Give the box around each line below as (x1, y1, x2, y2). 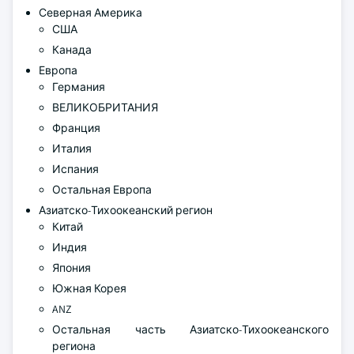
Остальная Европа (52, 183, 152, 197)
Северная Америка (39, 6, 142, 20)
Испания (52, 162, 99, 176)
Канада (52, 43, 92, 57)
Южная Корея (52, 281, 126, 296)
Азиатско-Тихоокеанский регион (39, 203, 213, 217)
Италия (52, 141, 92, 156)
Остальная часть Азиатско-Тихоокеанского (52, 322, 329, 337)
